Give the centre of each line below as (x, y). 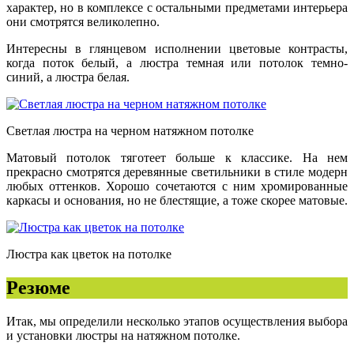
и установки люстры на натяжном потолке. (123, 336)
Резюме (38, 288)
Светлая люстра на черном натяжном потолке (130, 131)
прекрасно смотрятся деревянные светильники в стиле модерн (177, 172)
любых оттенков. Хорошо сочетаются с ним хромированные (177, 186)
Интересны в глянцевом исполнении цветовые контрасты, (177, 49)
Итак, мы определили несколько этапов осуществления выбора (177, 322)
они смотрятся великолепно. (83, 22)
